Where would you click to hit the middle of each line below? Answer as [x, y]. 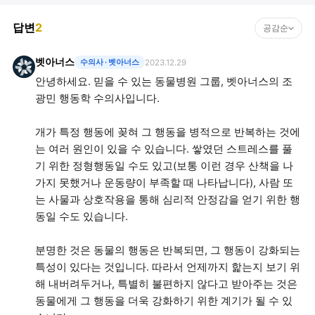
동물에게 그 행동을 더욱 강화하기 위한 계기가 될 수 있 [164, 301]
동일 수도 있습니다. [82, 217]
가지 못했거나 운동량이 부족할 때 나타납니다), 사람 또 [164, 183]
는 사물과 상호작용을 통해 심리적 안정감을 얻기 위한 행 [168, 200]
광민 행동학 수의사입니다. [97, 98]
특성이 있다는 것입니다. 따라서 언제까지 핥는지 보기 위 [168, 267]
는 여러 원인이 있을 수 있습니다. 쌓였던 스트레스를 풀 [164, 149]
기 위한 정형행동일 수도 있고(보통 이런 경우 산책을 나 [164, 166]
